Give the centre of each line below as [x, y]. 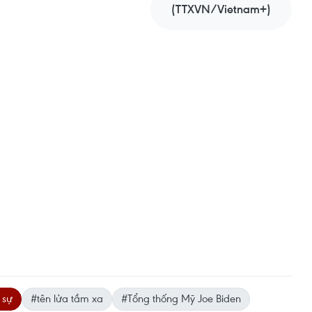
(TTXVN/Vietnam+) [221, 9]
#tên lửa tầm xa [67, 298]
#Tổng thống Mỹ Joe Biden [181, 298]
